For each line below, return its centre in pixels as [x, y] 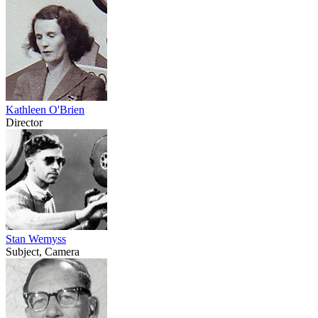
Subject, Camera [43, 251]
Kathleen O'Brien [45, 109]
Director [24, 122]
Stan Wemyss [36, 238]
